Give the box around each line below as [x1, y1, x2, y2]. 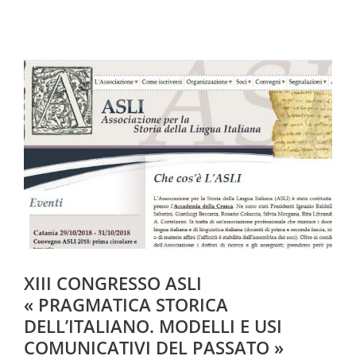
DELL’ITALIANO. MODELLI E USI [24, 313, 282, 338]
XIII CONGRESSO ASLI [24, 270, 202, 295]
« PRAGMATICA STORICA [24, 292, 228, 316]
